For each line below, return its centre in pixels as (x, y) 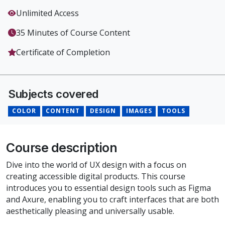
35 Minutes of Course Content (73, 33)
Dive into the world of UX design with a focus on (96, 164)
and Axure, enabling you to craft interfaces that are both (113, 199)
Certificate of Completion (63, 52)
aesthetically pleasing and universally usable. (90, 211)
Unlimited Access (47, 13)
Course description (62, 147)
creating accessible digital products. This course (96, 176)
